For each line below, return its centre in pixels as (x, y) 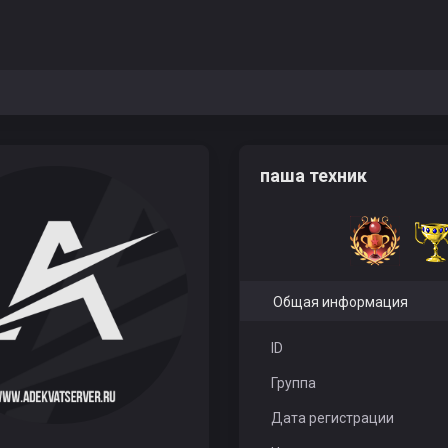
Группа (293, 383)
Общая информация (340, 302)
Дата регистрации (332, 418)
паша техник (315, 175)
